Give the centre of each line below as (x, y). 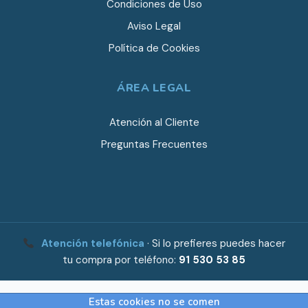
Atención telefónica (93, 243)
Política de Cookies (154, 48)
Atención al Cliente (154, 122)
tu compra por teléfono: (121, 260)
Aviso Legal (154, 26)
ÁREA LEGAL (154, 88)
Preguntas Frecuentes (154, 144)
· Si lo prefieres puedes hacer (215, 243)
